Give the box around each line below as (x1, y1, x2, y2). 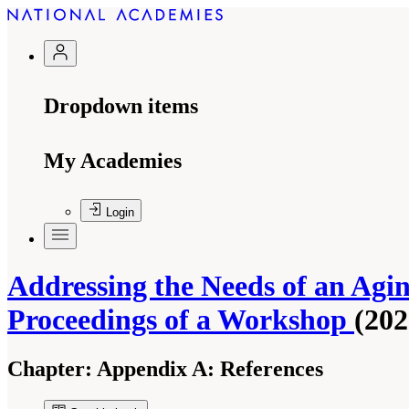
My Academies (44, 149, 182, 173)
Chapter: (7, 356, 92, 381)
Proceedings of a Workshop (7, 303, 354, 337)
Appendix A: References (92, 356, 323, 381)
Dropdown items (44, 94, 198, 118)
